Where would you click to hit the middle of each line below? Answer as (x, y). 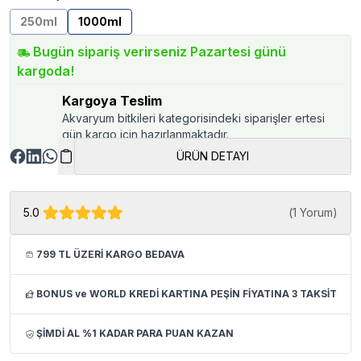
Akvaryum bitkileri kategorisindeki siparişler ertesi (193, 118)
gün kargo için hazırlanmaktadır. (145, 134)
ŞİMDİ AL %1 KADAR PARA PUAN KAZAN (135, 333)
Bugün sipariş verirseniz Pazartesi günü (160, 52)
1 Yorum (313, 212)
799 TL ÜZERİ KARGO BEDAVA (110, 254)
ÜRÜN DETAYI (213, 156)
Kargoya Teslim (112, 101)
